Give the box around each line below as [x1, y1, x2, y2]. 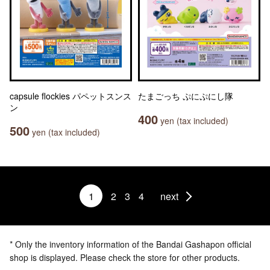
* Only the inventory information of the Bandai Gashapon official [10, 238, 251, 250]
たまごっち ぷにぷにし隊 [138, 90, 233, 102]
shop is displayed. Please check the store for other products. [10, 251, 240, 263]
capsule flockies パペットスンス [10, 90, 131, 102]
